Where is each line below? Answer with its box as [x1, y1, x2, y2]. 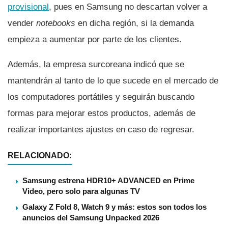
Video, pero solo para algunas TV [22, 186, 140, 195]
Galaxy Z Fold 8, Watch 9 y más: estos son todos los [22, 202, 207, 211]
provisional [8, 2, 49, 12]
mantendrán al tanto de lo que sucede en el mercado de [8, 75, 218, 85]
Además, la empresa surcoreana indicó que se [8, 59, 184, 69]
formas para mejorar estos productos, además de [8, 108, 195, 118]
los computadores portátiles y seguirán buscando [8, 92, 194, 102]
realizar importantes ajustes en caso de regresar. [8, 124, 194, 134]
